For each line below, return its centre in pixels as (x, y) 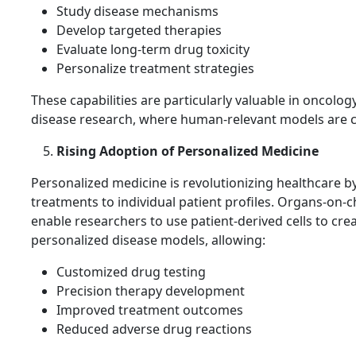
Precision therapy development (151, 291)
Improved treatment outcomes (150, 310)
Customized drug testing (131, 272)
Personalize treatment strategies (155, 69)
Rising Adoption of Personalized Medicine (188, 151)
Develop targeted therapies (139, 31)
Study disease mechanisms (137, 12)
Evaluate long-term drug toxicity (153, 50)
